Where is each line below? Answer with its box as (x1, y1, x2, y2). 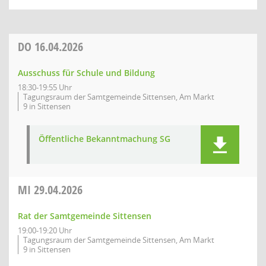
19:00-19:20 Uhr (18, 225, 72, 236)
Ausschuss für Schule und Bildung (18, 67, 155, 78)
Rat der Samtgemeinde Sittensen (18, 210, 151, 221)
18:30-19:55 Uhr (18, 82, 72, 93)
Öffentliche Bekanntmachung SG (39, 133, 170, 144)
